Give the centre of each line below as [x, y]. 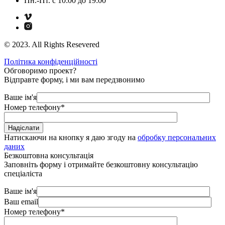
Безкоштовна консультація [49, 156]
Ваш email [21, 202]
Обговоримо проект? [40, 71]
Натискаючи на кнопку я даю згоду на [71, 138]
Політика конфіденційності [51, 62]
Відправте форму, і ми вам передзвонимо [74, 80]
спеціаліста [23, 174]
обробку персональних [177, 138]
